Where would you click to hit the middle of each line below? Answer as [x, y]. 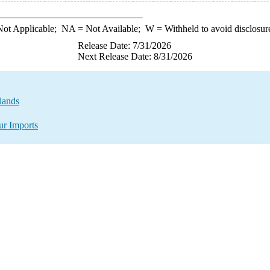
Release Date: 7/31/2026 [124, 46]
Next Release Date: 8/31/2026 [135, 56]
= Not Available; [110, 29]
